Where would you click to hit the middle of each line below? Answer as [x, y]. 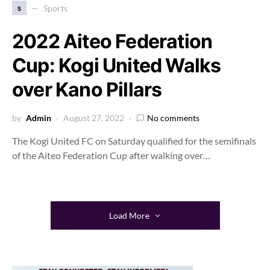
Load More [129, 215]
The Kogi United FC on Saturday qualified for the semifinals [134, 141]
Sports [55, 8]
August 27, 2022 [94, 118]
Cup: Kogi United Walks [117, 65]
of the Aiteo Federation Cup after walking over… [111, 155]
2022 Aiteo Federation [112, 41]
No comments [173, 118]
